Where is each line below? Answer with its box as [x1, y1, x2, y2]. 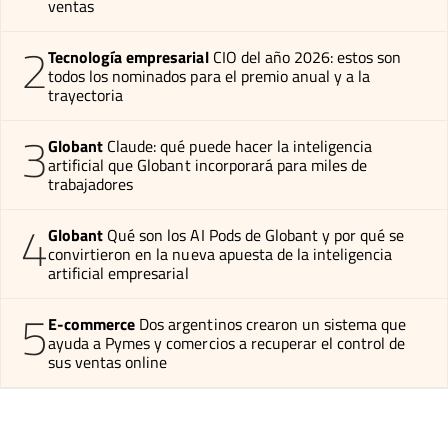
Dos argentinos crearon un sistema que [139, 312, 407, 337]
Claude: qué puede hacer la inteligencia [107, 134, 373, 159]
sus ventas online [48, 350, 168, 375]
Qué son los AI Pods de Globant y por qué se [107, 223, 405, 248]
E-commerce [48, 312, 136, 337]
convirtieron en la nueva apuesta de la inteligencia [48, 242, 393, 267]
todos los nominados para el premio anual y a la [48, 64, 371, 89]
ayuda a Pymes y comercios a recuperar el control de [48, 331, 406, 356]
